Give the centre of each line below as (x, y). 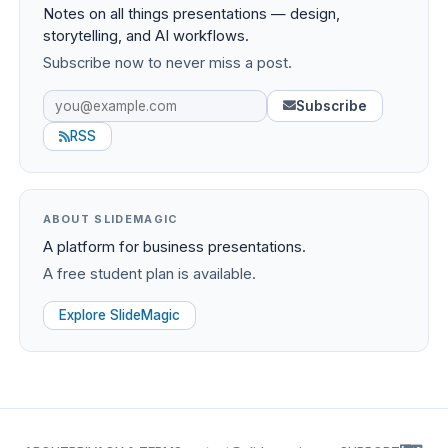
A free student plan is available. (149, 273)
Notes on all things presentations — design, (191, 14)
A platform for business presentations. (174, 246)
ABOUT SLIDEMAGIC (110, 218)
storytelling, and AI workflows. (145, 36)
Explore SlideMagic (119, 314)
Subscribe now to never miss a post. (167, 63)
